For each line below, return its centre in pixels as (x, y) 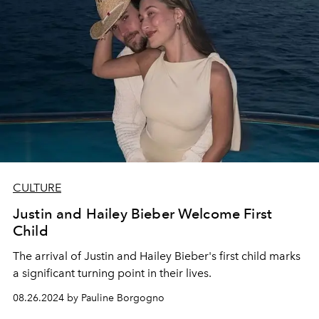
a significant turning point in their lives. (112, 273)
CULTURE (37, 187)
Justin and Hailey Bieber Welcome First (143, 213)
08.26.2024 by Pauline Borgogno (89, 298)
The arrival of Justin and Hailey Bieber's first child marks (157, 256)
